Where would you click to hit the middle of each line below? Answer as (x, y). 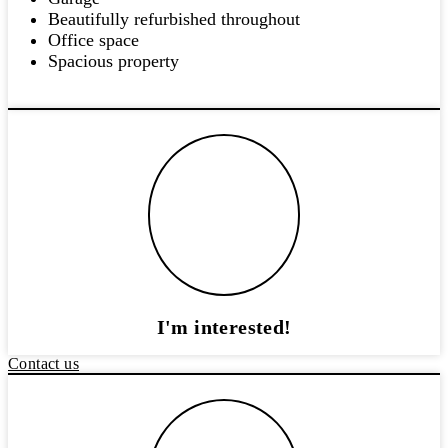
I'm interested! (224, 327)
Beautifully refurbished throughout (174, 19)
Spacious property (113, 61)
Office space (93, 40)
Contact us (43, 364)
